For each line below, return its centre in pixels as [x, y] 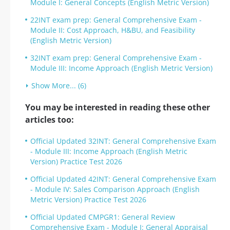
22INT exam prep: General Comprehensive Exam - [116, 20]
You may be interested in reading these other [118, 108]
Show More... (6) [59, 86]
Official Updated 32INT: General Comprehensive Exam [123, 141]
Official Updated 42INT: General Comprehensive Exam [123, 179]
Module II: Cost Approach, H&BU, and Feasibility [113, 30]
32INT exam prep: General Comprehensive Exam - [116, 58]
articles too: [50, 120]
